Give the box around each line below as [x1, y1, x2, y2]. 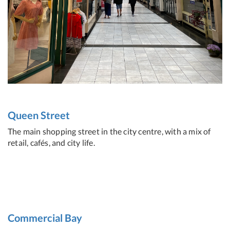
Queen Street [8, 109, 70, 122]
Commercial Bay [8, 211, 82, 224]
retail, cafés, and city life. [8, 138, 95, 148]
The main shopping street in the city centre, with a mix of [8, 126, 211, 137]
